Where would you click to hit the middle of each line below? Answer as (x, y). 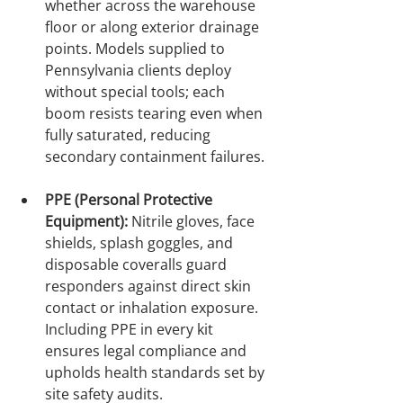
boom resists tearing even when (156, 114)
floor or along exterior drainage (154, 27)
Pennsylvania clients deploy (140, 71)
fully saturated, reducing (130, 135)
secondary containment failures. (155, 157)
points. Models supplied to (137, 49)
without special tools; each (137, 92)
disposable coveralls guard (138, 265)
